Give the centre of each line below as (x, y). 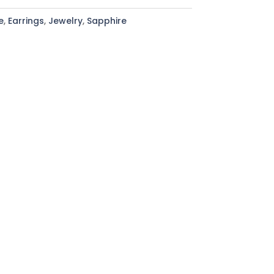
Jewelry (65, 21)
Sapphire (106, 21)
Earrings (26, 21)
